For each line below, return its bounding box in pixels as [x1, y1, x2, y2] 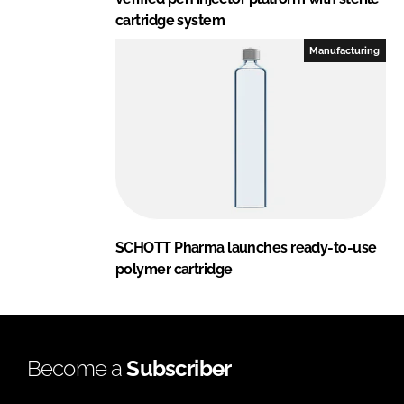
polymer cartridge [115, 260, 233, 278]
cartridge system [115, 11, 225, 29]
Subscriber [126, 354, 232, 381]
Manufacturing [309, 44, 381, 56]
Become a [27, 354, 127, 381]
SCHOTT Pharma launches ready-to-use [115, 238, 377, 256]
